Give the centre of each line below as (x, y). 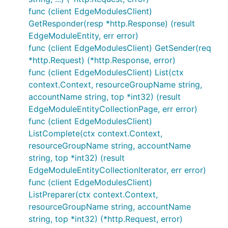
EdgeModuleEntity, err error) (83, 36)
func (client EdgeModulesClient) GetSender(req (120, 48)
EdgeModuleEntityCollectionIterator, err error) (117, 170)
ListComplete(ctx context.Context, (95, 133)
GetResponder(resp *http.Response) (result (112, 23)
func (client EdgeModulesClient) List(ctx (106, 72)
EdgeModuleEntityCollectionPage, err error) (113, 109)
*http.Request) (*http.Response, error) (102, 60)
